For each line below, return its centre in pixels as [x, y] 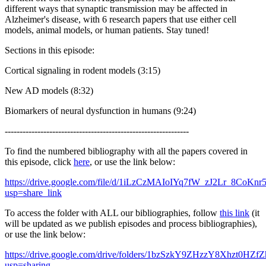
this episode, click [39, 161]
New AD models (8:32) [51, 90]
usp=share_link [33, 192]
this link [235, 213]
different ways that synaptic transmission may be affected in [116, 8]
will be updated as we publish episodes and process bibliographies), [131, 223]
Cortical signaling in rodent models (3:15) [85, 70]
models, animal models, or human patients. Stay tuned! [109, 30]
